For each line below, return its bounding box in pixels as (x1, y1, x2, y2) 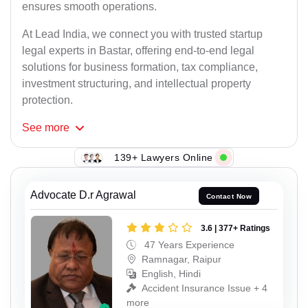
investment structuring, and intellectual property (22, 78, 251, 90)
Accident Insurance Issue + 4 (142, 282, 267, 294)
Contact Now (206, 192, 252, 200)
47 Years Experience (142, 239, 234, 250)
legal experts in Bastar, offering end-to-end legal (22, 45, 254, 57)
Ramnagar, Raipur (142, 253, 221, 265)
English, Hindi (142, 267, 201, 279)
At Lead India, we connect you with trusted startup (22, 28, 263, 41)
